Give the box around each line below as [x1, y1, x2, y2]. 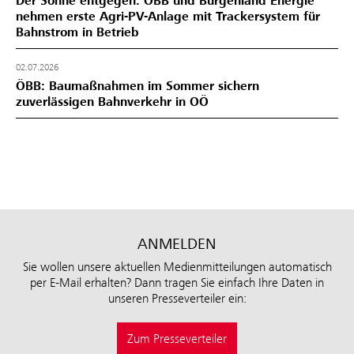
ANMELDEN [137, 233, 217, 254]
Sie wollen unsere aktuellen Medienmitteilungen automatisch [22, 258, 332, 274]
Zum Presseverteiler [127, 330, 227, 346]
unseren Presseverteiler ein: [107, 290, 247, 306]
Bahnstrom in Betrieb [16, 24, 139, 40]
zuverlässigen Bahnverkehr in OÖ [16, 93, 209, 110]
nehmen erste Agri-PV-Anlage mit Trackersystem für [16, 8, 320, 24]
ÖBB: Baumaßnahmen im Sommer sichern [16, 77, 259, 94]
